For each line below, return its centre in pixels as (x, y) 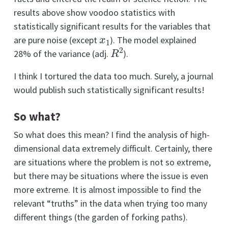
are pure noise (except (56, 40)
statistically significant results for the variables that (112, 26)
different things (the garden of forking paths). (101, 217)
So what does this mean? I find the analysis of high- (112, 135)
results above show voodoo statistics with (94, 13)
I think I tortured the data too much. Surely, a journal (113, 76)
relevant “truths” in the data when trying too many (110, 204)
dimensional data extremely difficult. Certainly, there (113, 149)
